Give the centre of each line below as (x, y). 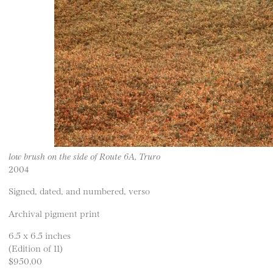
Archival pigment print (54, 213)
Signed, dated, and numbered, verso (79, 191)
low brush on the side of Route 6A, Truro (84, 156)
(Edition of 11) (36, 248)
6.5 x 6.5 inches (40, 235)
